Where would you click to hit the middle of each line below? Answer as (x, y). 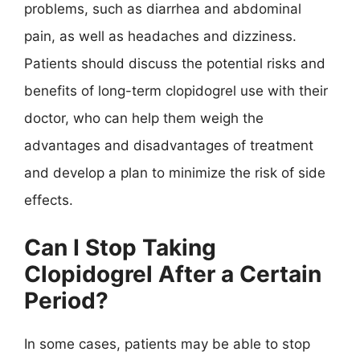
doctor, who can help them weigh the (144, 118)
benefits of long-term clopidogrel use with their (176, 91)
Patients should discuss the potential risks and (175, 63)
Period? (66, 300)
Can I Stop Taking (120, 247)
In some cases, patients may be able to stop (167, 344)
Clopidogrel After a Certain (173, 274)
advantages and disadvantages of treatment (169, 145)
